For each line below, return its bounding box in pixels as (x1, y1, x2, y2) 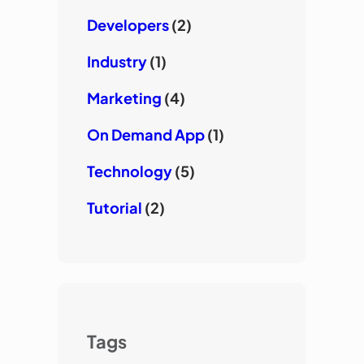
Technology (86, 162, 172, 181)
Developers (86, 15, 169, 35)
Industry (86, 52, 147, 71)
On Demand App (86, 125, 205, 145)
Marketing (86, 89, 162, 108)
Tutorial (86, 198, 142, 218)
